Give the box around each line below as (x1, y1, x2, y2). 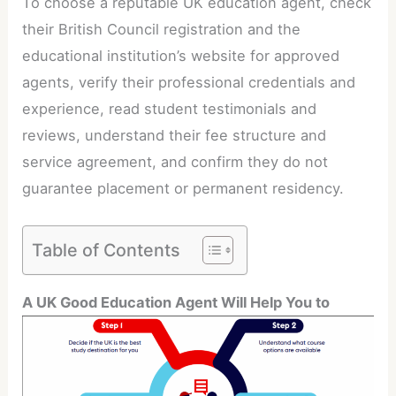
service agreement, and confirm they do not (22, 153, 329, 171)
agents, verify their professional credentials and (22, 73, 356, 92)
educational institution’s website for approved (22, 47, 340, 65)
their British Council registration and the (22, 20, 301, 39)
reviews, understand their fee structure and (22, 126, 327, 145)
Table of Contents (32, 239, 181, 261)
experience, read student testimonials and (22, 100, 317, 118)
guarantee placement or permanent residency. (22, 179, 345, 198)
